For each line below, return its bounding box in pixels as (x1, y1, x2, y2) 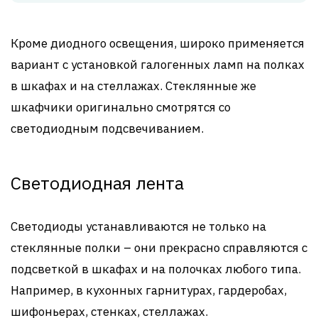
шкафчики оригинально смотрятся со (11, 99, 231, 116)
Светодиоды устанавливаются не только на (11, 219, 266, 235)
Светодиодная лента (11, 171, 184, 195)
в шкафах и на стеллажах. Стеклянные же (11, 78, 256, 94)
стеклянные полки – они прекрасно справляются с (11, 240, 307, 256)
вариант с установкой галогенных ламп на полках (11, 57, 305, 73)
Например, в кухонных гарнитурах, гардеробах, (11, 283, 287, 299)
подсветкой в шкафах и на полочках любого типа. (11, 261, 301, 278)
